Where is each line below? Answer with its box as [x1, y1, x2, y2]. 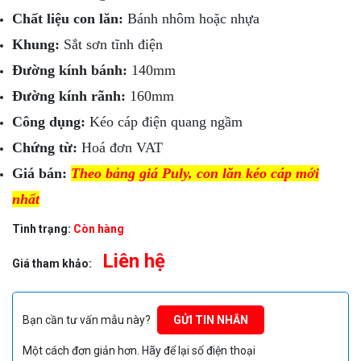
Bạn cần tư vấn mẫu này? [23, 313, 153, 327]
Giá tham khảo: [12, 257, 92, 271]
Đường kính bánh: [12, 62, 127, 78]
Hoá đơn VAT [77, 139, 163, 156]
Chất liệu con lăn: [12, 10, 123, 27]
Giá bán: [12, 165, 67, 181]
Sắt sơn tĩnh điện [64, 36, 163, 52]
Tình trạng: [12, 222, 73, 235]
